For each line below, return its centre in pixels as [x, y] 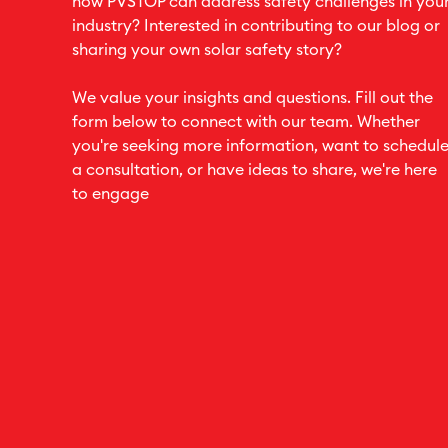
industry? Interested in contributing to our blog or [256, 26]
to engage [110, 194]
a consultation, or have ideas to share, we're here [254, 170]
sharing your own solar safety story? [207, 50]
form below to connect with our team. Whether [246, 122]
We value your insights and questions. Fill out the [252, 98]
